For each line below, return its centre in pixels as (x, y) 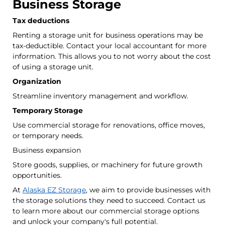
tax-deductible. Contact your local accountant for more (109, 45)
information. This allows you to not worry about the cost (112, 56)
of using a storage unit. (54, 67)
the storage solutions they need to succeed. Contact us (109, 200)
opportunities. (37, 175)
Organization (37, 81)
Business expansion (47, 150)
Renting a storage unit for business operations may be (108, 35)
